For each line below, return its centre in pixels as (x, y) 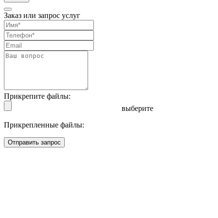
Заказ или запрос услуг (42, 16)
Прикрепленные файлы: (44, 125)
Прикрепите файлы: (37, 96)
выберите (137, 109)
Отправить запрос (34, 143)
